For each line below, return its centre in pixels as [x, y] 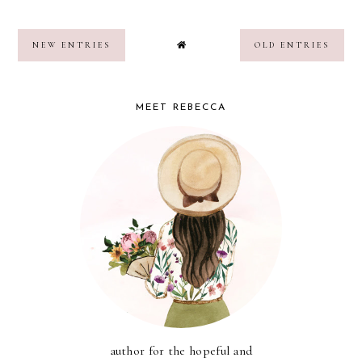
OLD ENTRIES [292, 45]
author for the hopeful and [181, 350]
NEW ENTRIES [72, 45]
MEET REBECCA [181, 107]
